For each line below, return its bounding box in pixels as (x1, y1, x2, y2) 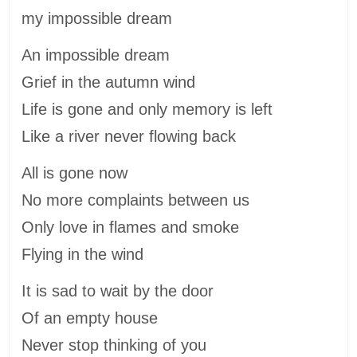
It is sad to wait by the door (22, 281, 214, 300)
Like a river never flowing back (22, 127, 237, 145)
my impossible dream (22, 9, 173, 27)
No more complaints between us (22, 190, 255, 209)
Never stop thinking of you (22, 335, 207, 354)
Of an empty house (22, 308, 159, 327)
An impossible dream (22, 45, 171, 64)
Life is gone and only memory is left (22, 100, 273, 118)
